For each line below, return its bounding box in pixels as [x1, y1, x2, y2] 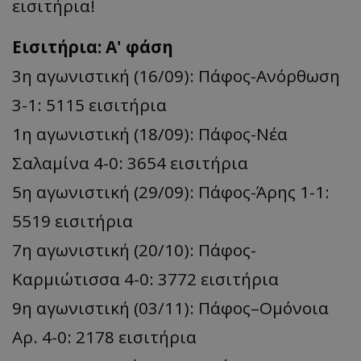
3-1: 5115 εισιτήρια [12, 93, 167, 116]
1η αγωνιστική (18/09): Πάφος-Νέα [12, 122, 288, 145]
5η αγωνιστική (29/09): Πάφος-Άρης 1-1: [12, 180, 330, 203]
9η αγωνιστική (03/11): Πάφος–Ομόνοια [12, 296, 329, 319]
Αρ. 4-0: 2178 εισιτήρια [12, 325, 197, 348]
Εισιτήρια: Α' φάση [12, 35, 173, 58]
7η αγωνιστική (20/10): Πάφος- [12, 238, 256, 261]
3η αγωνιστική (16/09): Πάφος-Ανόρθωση [12, 64, 340, 87]
